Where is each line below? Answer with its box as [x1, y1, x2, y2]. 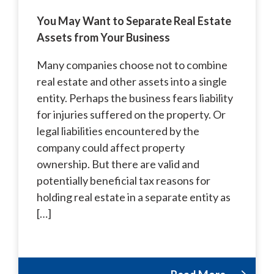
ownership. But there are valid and [37, 157, 199, 171]
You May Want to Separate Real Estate [37, 13, 231, 28]
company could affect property [37, 140, 185, 154]
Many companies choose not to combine [37, 57, 228, 72]
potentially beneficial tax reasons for [37, 173, 210, 187]
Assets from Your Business [37, 30, 170, 44]
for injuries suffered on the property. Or [37, 107, 226, 121]
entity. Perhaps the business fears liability [37, 91, 233, 105]
